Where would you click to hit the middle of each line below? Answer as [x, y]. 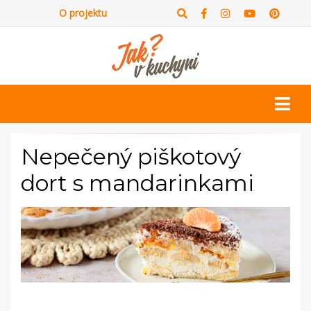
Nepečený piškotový [131, 157]
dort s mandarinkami [137, 183]
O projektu [83, 13]
